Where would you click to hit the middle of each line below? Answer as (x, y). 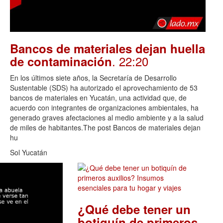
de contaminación (61, 61)
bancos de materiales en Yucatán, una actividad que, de (98, 97)
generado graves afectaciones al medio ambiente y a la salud (107, 117)
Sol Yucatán (29, 152)
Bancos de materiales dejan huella (108, 48)
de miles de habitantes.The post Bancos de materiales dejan (105, 127)
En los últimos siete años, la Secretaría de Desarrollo (93, 77)
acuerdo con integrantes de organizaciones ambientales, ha (104, 107)
